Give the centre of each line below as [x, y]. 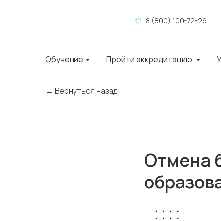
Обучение [64, 59]
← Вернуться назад [81, 91]
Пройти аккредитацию [150, 59]
